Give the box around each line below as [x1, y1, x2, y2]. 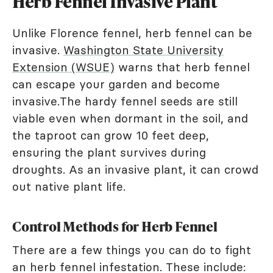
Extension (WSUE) [12, 60, 115, 75]
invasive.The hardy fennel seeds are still [12, 94, 238, 109]
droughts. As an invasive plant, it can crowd [12, 162, 258, 177]
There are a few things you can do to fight [12, 243, 251, 258]
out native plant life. [12, 179, 126, 194]
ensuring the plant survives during [12, 145, 206, 160]
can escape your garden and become [12, 77, 220, 92]
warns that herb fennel [115, 60, 250, 75]
